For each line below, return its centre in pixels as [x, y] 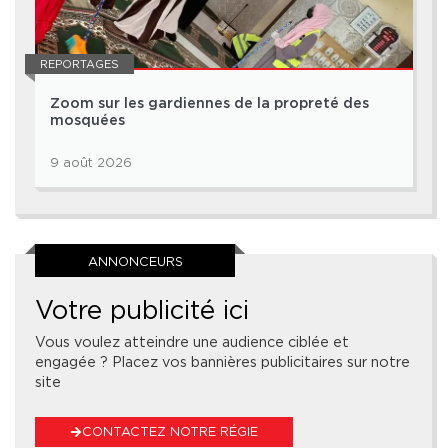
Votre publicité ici [142, 310]
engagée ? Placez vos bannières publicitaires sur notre [222, 362]
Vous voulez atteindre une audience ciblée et [192, 342]
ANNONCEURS [135, 262]
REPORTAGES [79, 64]
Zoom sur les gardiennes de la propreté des [209, 104]
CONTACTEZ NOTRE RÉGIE [170, 431]
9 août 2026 [91, 163]
